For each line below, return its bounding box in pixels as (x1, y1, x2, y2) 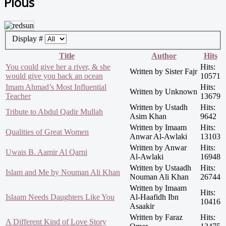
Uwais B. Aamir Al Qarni (6, 148, 87, 157)
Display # (12, 34, 45, 43)
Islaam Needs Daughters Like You (6, 193, 115, 202)
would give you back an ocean (6, 72, 103, 81)
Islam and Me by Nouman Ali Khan (6, 168, 120, 177)
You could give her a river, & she (6, 63, 110, 72)
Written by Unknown (130, 87, 197, 96)
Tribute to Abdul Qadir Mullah (6, 107, 103, 117)
